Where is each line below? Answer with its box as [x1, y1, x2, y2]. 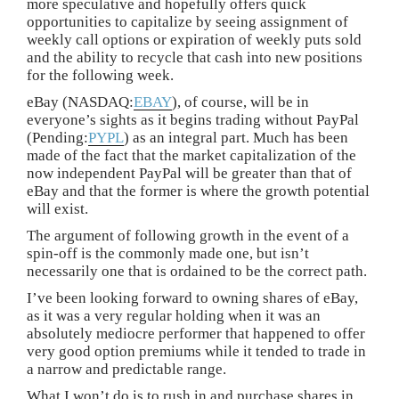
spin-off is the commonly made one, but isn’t [27, 245, 309, 262]
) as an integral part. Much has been [124, 129, 348, 146]
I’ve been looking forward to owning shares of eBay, [27, 289, 358, 306]
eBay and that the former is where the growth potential [27, 183, 370, 199]
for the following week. [27, 67, 174, 84]
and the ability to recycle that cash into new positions [27, 49, 362, 66]
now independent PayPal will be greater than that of [27, 165, 352, 182]
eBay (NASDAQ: [27, 94, 134, 110]
